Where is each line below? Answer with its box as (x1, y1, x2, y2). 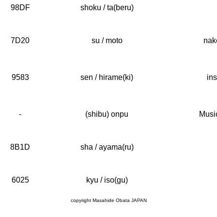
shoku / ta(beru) (80, 3, 134, 12)
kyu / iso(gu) (86, 176, 128, 184)
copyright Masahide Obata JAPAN (70, 198, 147, 203)
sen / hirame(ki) (80, 73, 133, 81)
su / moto (91, 36, 123, 45)
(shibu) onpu (85, 110, 128, 118)
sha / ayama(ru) (80, 143, 134, 151)
